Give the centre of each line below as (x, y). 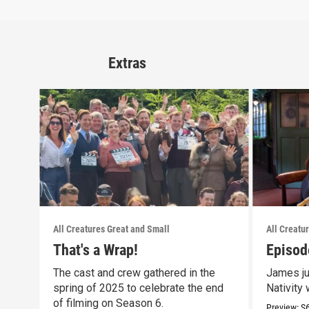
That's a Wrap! (96, 250)
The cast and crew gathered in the (134, 272)
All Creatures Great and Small (112, 229)
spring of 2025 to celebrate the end (139, 288)
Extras (127, 63)
